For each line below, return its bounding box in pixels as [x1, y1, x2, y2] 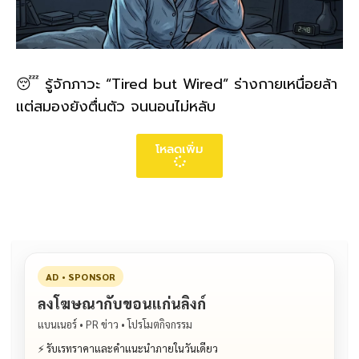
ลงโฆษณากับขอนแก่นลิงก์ [38, 293, 206, 313]
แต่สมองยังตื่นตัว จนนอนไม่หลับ [16, 95, 216, 119]
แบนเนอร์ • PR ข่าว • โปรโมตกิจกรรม [38, 317, 192, 331]
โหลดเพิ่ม [155, 140, 204, 159]
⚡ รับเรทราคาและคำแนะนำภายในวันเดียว [38, 341, 218, 355]
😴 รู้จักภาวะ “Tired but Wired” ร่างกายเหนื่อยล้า [16, 73, 337, 96]
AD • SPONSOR [46, 269, 116, 283]
